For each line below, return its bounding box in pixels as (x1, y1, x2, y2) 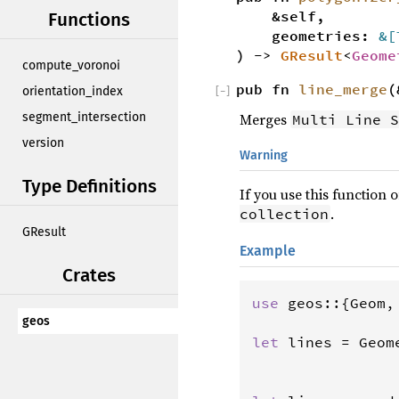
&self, (236, 6, 325, 25)
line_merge (298, 79, 387, 98)
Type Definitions (21, 175, 157, 198)
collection (240, 204, 329, 223)
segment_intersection (22, 110, 146, 125)
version (22, 135, 64, 151)
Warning (240, 147, 288, 163)
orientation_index (22, 84, 123, 99)
